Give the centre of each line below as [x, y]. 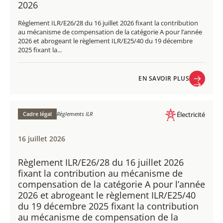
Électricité [191, 115]
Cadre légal [37, 113]
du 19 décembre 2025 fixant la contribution [108, 206]
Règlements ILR [75, 113]
